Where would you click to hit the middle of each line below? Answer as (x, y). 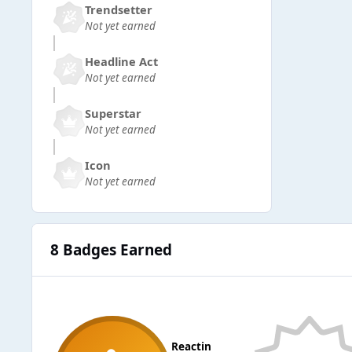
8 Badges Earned (111, 249)
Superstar (113, 113)
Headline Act (121, 61)
